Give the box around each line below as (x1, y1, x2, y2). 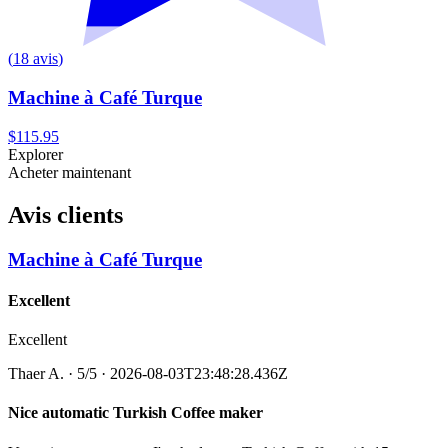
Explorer (8, 145, 63, 163)
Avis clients (8, 201, 123, 228)
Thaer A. (8, 365, 64, 383)
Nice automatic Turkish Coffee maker (8, 404, 263, 422)
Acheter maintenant (8, 163, 131, 181)
